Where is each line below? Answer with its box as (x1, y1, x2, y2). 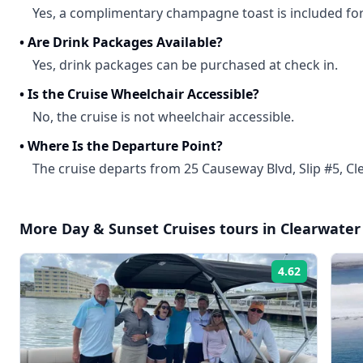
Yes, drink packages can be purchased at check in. (32, 56, 338, 74)
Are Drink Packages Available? (28, 33, 223, 51)
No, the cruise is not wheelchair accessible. (32, 108, 294, 126)
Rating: (310, 270, 340, 284)
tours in (216, 219, 280, 238)
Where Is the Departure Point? (28, 137, 223, 155)
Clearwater (280, 219, 361, 238)
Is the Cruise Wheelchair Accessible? (28, 85, 259, 103)
